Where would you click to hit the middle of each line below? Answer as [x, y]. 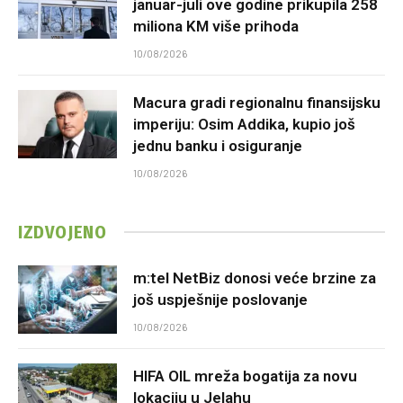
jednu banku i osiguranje [218, 145]
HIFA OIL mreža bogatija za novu [245, 376]
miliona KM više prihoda [216, 26]
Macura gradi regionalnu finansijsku [257, 102]
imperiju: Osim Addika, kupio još [244, 124]
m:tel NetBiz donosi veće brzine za [255, 278]
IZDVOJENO [63, 232]
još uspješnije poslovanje [220, 299]
